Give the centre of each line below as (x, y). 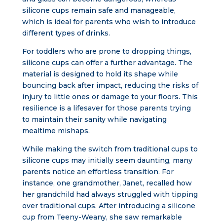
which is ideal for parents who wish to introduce (109, 22)
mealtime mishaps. (56, 131)
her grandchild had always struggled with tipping (110, 194)
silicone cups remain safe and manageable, (99, 10)
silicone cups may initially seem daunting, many (107, 160)
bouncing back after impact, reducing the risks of (110, 85)
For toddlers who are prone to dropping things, (107, 51)
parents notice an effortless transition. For (98, 172)
